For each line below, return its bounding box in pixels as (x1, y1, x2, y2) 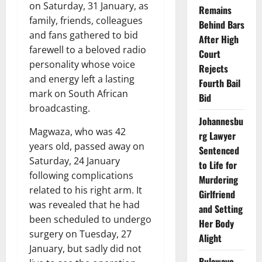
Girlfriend (198, 187, 235, 201)
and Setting (198, 201, 243, 216)
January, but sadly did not (29, 242, 142, 255)
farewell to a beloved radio (29, 43, 146, 56)
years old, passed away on (29, 139, 144, 153)
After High (198, 32, 239, 46)
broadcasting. (29, 101, 90, 115)
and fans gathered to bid (29, 28, 138, 42)
